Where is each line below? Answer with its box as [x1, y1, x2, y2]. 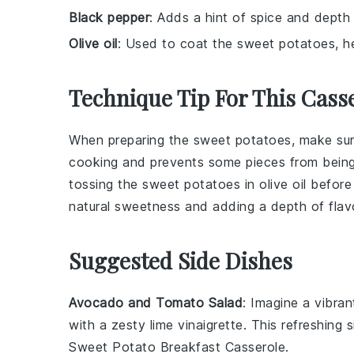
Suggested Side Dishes [69, 246, 292, 275]
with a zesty [69, 317, 150, 333]
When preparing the [69, 132, 194, 148]
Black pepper [69, 9, 149, 25]
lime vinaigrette [149, 317, 243, 333]
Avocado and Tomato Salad [69, 295, 243, 311]
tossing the [69, 176, 142, 192]
